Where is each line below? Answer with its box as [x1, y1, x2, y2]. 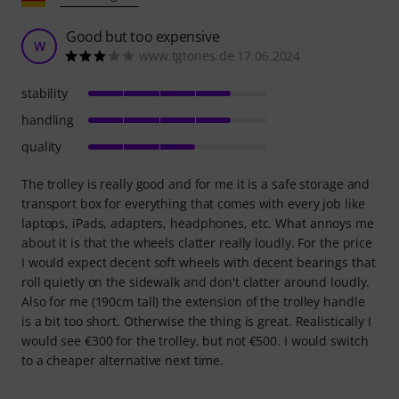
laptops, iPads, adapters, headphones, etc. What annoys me [21, 214, 374, 232]
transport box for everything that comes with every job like [21, 194, 365, 212]
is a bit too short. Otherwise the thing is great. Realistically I [21, 312, 371, 330]
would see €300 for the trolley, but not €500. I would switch [21, 331, 369, 349]
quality [21, 137, 62, 155]
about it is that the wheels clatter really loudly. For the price [21, 233, 372, 251]
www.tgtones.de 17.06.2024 [139, 46, 301, 64]
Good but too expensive [66, 26, 220, 46]
